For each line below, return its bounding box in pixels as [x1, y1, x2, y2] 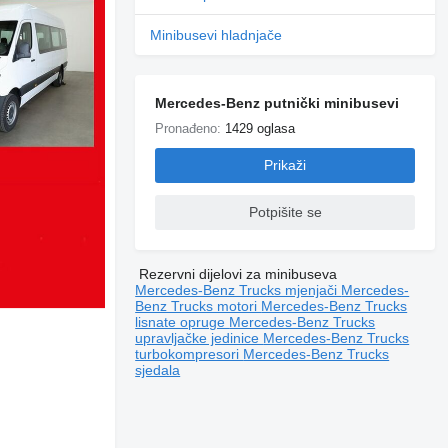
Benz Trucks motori [135, 297, 262, 314]
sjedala [135, 361, 181, 378]
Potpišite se [248, 204, 322, 221]
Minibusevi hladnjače [150, 26, 283, 43]
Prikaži [264, 157, 307, 174]
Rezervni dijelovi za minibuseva [139, 265, 338, 282]
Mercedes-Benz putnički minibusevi [155, 94, 400, 111]
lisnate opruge [135, 313, 230, 330]
